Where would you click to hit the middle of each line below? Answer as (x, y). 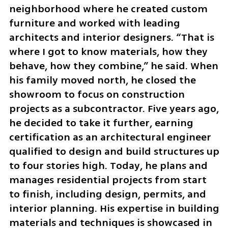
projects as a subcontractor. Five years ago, (114, 109)
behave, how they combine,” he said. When (113, 66)
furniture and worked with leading (94, 23)
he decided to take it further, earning (101, 123)
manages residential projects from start (108, 180)
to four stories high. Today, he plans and (108, 166)
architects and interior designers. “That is (111, 38)
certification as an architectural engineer (110, 137)
